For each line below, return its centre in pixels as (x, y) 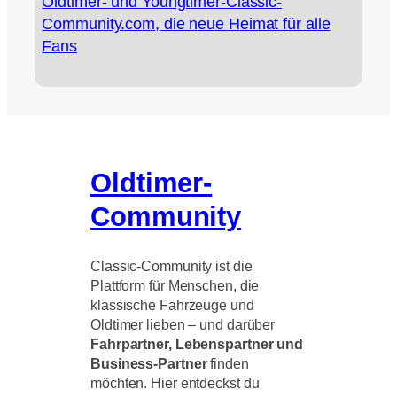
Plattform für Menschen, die (175, 285)
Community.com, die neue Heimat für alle (186, 23)
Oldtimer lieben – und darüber (183, 324)
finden (228, 363)
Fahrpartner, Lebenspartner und (197, 343)
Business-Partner (149, 363)
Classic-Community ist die (171, 265)
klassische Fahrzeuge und (172, 304)
